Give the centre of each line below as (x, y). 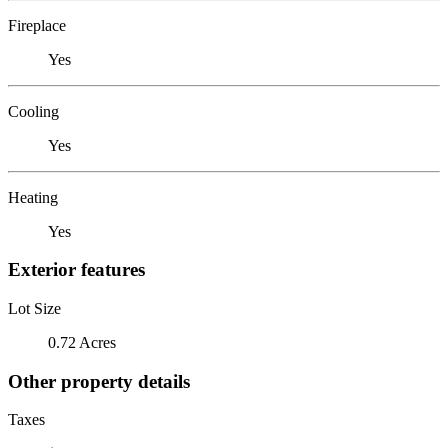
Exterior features (76, 270)
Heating (33, 197)
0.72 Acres (82, 342)
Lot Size (34, 308)
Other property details (99, 381)
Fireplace (37, 25)
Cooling (33, 111)
